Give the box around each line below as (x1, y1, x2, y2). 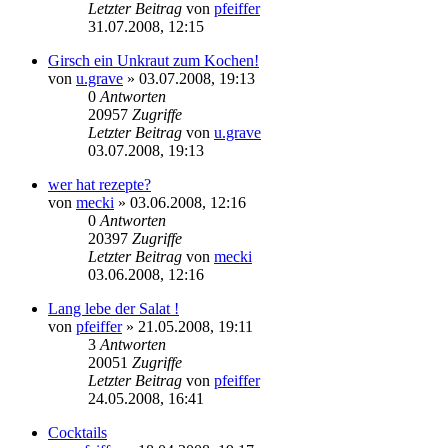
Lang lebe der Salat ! (48, 299, 179, 317)
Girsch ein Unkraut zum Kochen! (48, 51, 259, 69)
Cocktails (48, 423, 107, 441)
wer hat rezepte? (48, 175, 151, 193)
